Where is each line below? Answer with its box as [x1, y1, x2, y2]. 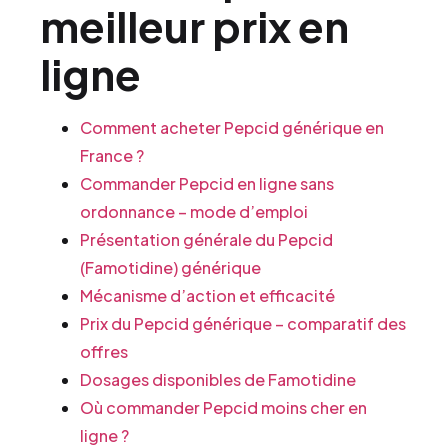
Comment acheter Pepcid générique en [80, 117, 384, 138]
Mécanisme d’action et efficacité [80, 285, 335, 306]
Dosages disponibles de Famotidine [80, 369, 356, 390]
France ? [80, 145, 144, 166]
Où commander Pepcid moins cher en [80, 397, 367, 418]
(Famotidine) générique [80, 257, 261, 278]
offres [80, 341, 128, 362]
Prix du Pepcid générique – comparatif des [80, 313, 406, 334]
